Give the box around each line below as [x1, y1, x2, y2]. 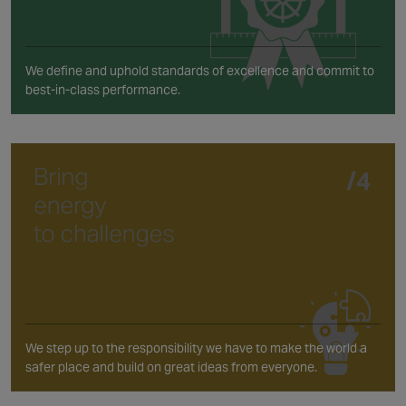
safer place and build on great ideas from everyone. [25, 359, 317, 376]
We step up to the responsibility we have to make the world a [25, 340, 367, 357]
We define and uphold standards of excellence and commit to [25, 63, 374, 79]
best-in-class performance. [25, 82, 180, 98]
